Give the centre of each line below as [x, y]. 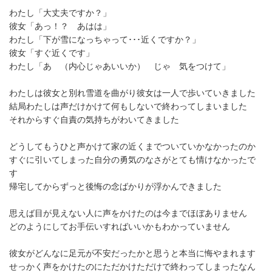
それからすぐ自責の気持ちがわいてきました [94, 119]
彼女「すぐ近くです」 [52, 53]
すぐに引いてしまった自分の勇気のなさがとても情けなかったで [132, 159]
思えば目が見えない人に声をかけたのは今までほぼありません [128, 213]
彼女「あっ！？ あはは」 [60, 26]
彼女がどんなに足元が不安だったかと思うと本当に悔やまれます [132, 253]
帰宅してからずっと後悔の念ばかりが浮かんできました [115, 186]
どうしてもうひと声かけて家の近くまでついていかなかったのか [132, 146]
